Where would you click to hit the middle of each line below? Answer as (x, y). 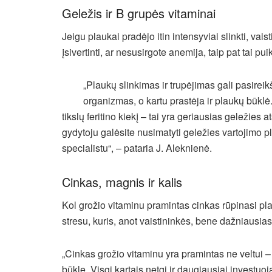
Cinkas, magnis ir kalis (122, 182)
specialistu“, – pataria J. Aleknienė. (137, 148)
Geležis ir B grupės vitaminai (139, 13)
